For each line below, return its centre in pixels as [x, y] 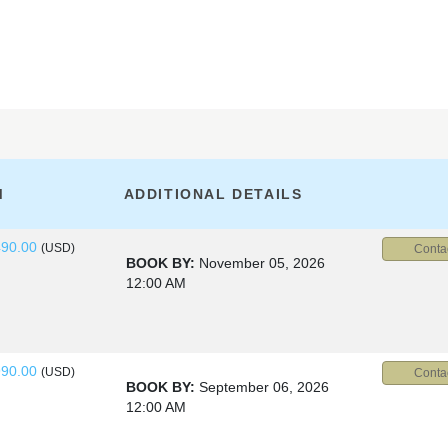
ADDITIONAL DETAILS [213, 194]
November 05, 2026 [262, 263]
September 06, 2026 [264, 387]
